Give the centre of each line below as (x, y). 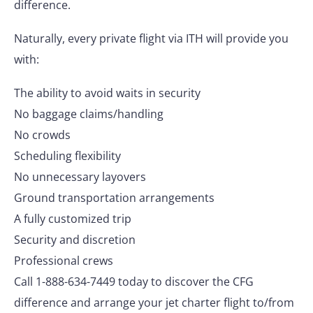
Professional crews (64, 261)
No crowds (42, 135)
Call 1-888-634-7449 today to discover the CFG (134, 282)
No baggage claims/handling (89, 114)
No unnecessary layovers (80, 177)
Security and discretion (75, 240)
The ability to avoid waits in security (107, 93)
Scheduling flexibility (67, 156)
